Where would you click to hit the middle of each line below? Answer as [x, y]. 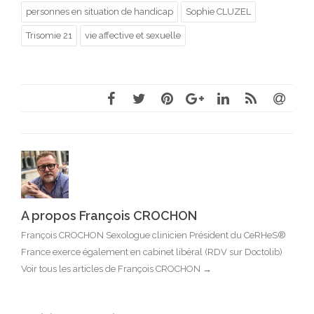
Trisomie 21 [49, 35]
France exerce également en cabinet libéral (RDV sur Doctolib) [152, 252]
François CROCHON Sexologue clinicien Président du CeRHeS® [153, 235]
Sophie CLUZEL [218, 12]
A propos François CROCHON [109, 216]
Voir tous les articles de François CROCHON [112, 269]
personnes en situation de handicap [100, 12]
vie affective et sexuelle [133, 35]
